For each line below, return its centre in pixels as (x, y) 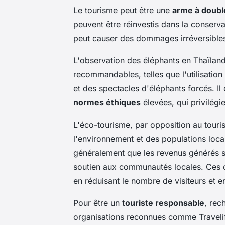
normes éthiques (107, 102)
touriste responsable (163, 203)
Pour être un (98, 203)
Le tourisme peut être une (123, 10)
